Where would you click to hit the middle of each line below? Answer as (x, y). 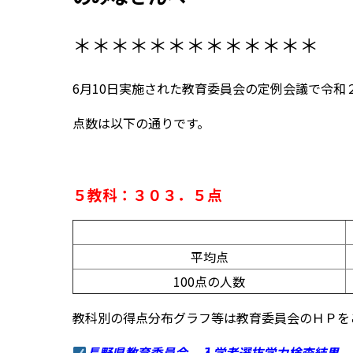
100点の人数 (209, 282)
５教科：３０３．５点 (147, 195)
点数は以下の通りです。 (141, 123)
